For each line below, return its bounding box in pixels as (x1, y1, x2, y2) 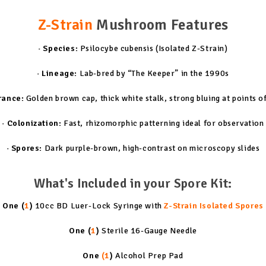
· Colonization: (2, 118, 62, 128)
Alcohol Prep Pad (113, 250, 183, 261)
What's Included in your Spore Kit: (34, 175, 232, 191)
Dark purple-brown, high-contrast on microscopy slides (42, 142, 260, 153)
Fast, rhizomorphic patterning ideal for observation (61, 118, 264, 128)
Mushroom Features (93, 15, 229, 34)
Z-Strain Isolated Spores (164, 200, 264, 211)
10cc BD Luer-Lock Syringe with (33, 200, 164, 211)
